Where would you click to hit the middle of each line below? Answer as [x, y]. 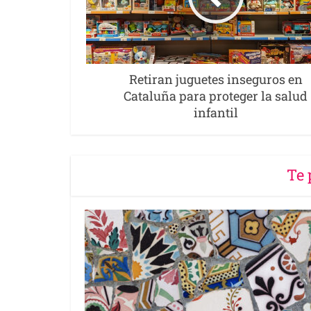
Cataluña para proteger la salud [216, 95]
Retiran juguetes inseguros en [216, 79]
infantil [216, 112]
